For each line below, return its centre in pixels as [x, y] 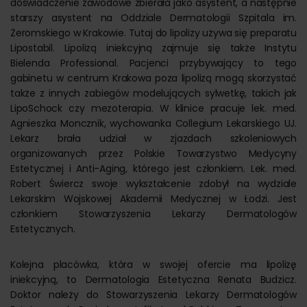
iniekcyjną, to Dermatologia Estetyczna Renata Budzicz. [153, 280]
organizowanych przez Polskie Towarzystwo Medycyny [153, 153]
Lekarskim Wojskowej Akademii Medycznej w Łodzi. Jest [153, 199]
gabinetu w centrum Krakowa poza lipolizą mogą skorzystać [153, 78]
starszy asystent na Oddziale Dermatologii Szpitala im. [153, 18]
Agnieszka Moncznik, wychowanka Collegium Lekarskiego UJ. [153, 123]
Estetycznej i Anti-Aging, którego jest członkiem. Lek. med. [153, 169]
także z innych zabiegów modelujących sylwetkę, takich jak [153, 93]
